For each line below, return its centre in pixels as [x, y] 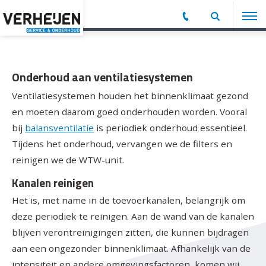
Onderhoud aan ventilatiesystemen [102, 77]
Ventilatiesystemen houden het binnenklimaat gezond [130, 95]
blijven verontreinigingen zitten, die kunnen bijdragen [130, 232]
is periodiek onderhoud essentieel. [170, 127]
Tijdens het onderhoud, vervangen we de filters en [122, 143]
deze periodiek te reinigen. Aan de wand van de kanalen [133, 216]
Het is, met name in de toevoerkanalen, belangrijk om [129, 200]
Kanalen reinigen [53, 182]
